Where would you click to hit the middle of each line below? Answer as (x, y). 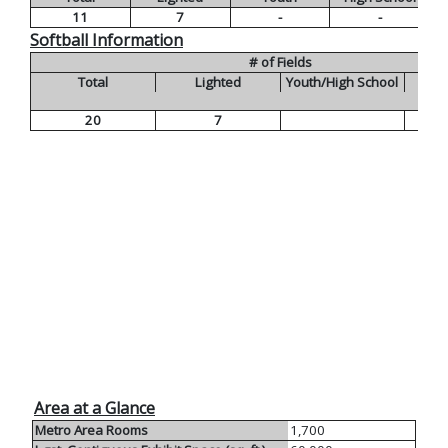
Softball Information (106, 40)
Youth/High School (342, 82)
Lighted (217, 82)
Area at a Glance (94, 408)
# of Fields (280, 62)
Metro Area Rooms (91, 430)
